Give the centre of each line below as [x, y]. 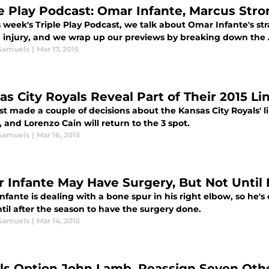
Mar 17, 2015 [58, 49]
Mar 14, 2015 [58, 221]
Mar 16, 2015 [58, 135]
